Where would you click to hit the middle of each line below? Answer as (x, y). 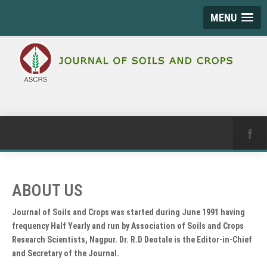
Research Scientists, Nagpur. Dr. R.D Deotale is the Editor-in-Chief (132, 240)
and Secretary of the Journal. (66, 253)
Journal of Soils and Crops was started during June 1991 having (128, 212)
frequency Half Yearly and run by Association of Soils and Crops (128, 226)
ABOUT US (47, 190)
